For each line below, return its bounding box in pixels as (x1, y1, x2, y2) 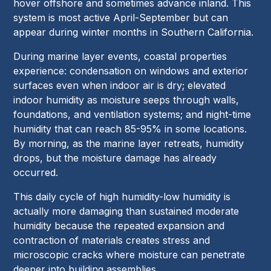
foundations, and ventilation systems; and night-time (13, 108, 252, 121)
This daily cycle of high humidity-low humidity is (13, 191, 231, 203)
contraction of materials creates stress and (13, 234, 211, 247)
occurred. (13, 166, 59, 179)
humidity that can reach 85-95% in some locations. (13, 123, 247, 135)
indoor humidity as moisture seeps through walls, (13, 94, 240, 106)
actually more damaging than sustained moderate (13, 205, 240, 218)
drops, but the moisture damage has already (13, 152, 217, 165)
